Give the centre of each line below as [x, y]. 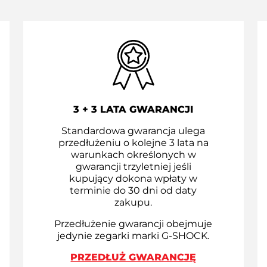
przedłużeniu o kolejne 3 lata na [133, 143]
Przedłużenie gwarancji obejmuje [133, 224]
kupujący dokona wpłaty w [133, 179]
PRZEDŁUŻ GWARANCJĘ [133, 257]
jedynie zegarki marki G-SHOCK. [133, 236]
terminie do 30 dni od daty [133, 191]
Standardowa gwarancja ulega [133, 131]
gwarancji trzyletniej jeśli [133, 167]
